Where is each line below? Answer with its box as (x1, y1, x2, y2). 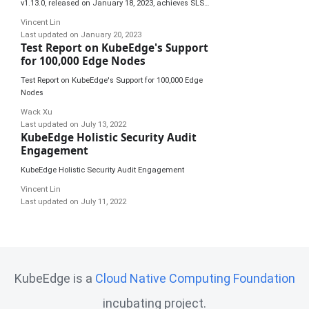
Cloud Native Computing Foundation (94, 271, 295, 286)
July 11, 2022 (81, 197, 126, 206)
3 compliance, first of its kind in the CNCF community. (21, 10, 212, 20)
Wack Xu (21, 107, 52, 117)
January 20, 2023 (81, 30, 141, 39)
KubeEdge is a (14, 271, 95, 286)
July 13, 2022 (81, 119, 126, 129)
